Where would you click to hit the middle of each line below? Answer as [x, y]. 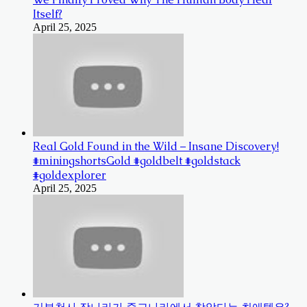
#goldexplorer [70, 175]
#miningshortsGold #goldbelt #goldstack [137, 160]
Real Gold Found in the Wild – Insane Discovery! [156, 146]
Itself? [48, 14]
